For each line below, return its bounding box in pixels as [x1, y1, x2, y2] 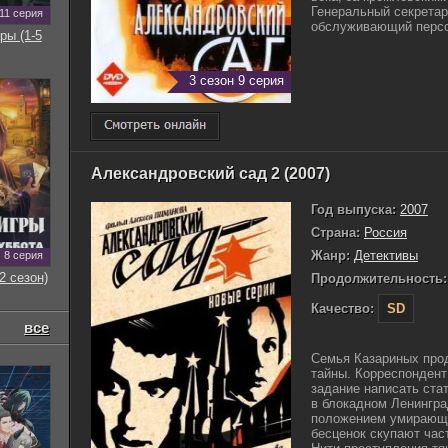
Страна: [311, 225, 360, 240]
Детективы [354, 248, 418, 263]
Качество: [311, 301, 374, 316]
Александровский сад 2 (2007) [91, 165, 330, 182]
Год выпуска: [311, 202, 396, 217]
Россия [364, 225, 407, 240]
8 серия [3, 249, 43, 261]
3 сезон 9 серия [189, 72, 284, 88]
